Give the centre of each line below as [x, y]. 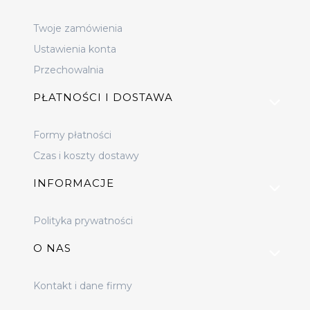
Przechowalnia [69, 70]
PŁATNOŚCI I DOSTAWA [103, 97]
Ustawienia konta [75, 49]
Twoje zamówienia [78, 28]
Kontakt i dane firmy [83, 285]
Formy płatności [73, 135]
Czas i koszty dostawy [86, 155]
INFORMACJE [74, 183]
